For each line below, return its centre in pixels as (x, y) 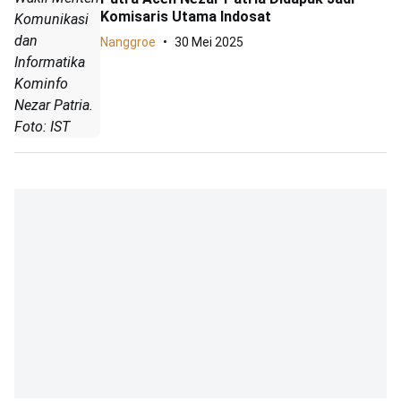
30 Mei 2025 (209, 43)
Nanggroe (128, 43)
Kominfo (41, 83)
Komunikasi (51, 19)
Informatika (50, 62)
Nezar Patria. (54, 105)
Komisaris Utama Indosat (186, 17)
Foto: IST (42, 126)
